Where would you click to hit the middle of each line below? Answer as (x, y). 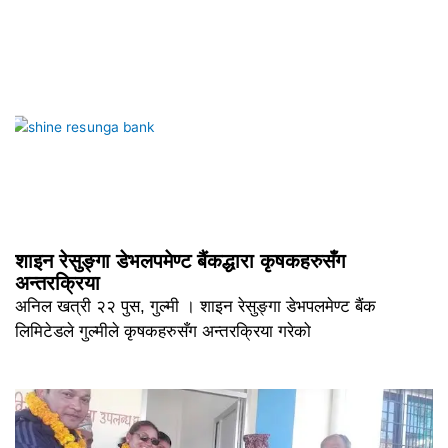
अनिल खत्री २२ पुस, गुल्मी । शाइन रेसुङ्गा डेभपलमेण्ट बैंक (195, 307)
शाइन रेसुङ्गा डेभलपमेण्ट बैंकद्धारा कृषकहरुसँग (180, 261)
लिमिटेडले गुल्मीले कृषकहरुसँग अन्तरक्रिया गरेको (163, 332)
